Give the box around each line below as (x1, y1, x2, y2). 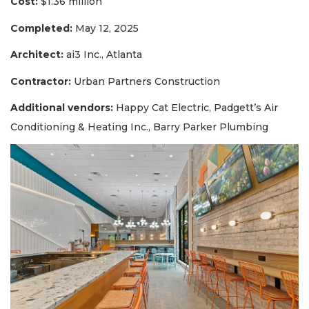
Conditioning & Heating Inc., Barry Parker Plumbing (10, 121, 268, 134)
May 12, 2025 (72, 21, 139, 34)
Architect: (10, 48, 63, 61)
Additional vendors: (10, 101, 113, 114)
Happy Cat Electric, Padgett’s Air (113, 101, 278, 114)
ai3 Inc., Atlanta (63, 48, 142, 61)
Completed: (10, 21, 72, 34)
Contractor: (10, 74, 71, 88)
